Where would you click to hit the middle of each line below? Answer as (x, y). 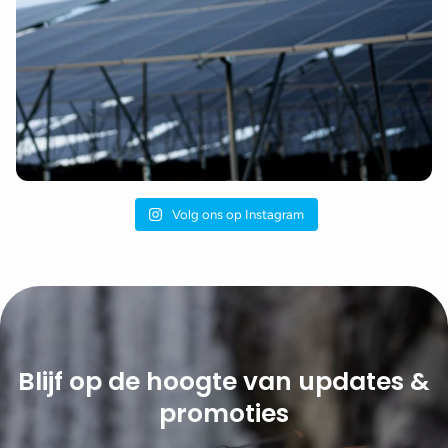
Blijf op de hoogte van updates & (224, 381)
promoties (224, 413)
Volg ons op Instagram (238, 214)
